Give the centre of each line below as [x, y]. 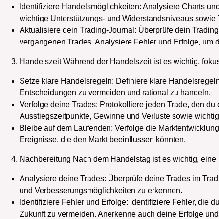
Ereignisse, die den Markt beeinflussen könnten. [103, 139]
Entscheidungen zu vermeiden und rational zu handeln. [115, 92]
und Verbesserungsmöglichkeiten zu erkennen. [101, 190]
